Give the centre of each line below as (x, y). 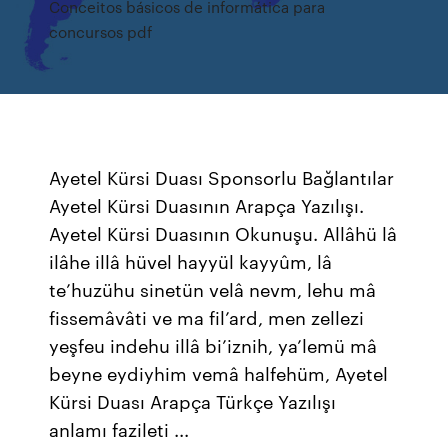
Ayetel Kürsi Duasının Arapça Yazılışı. (207, 205)
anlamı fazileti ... (119, 429)
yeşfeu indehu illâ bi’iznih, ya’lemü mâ (213, 345)
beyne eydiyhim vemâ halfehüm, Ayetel (219, 373)
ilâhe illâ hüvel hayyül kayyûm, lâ (191, 261)
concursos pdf (101, 31)
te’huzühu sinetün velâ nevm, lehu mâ (213, 289)
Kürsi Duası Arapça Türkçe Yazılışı (193, 401)
